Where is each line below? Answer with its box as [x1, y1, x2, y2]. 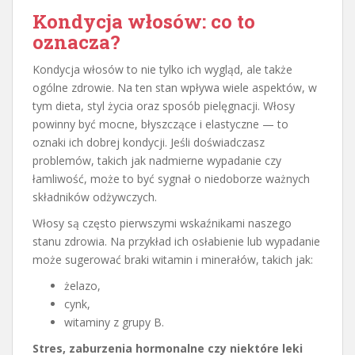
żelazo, [64, 277, 101, 293]
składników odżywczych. [32, 189, 157, 204]
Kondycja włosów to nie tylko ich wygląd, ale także [32, 61, 292, 77]
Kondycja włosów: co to [32, 8, 255, 34]
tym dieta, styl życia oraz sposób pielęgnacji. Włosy [32, 97, 295, 113]
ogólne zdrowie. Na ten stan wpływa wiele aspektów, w [32, 79, 317, 95]
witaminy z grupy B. [64, 314, 164, 330]
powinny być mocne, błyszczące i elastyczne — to [32, 116, 288, 132]
